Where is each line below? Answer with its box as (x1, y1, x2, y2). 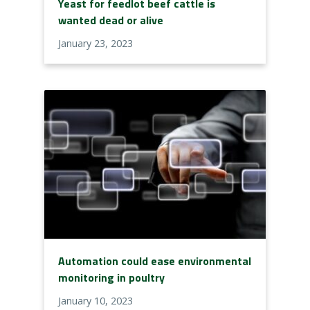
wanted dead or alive (58, 12, 163, 29)
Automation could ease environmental (58, 253, 251, 270)
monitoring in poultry (58, 269, 165, 286)
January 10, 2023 (58, 294, 133, 308)
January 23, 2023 (58, 37, 133, 51)
